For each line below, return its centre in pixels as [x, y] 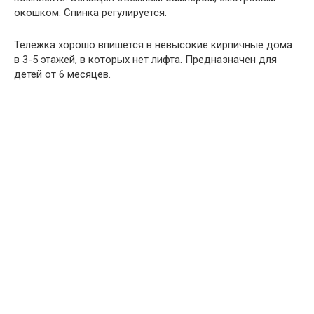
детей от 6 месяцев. [62, 74]
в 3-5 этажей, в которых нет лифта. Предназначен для [145, 60]
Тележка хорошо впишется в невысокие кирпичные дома [153, 45]
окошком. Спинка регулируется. [90, 13]
